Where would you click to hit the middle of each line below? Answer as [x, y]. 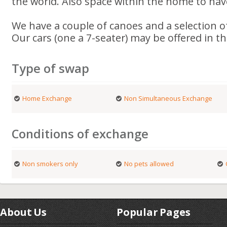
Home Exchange [47, 98]
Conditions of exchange [80, 134]
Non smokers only [50, 164]
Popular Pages [154, 212]
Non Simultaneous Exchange [168, 98]
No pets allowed [149, 164]
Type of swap [51, 68]
